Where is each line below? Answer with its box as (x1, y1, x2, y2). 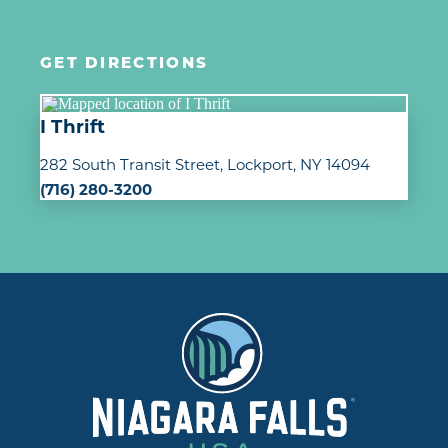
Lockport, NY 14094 (227, 154, 371, 174)
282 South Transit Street (40, 154, 220, 174)
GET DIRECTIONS (40, 57, 209, 73)
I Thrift (40, 115, 106, 139)
